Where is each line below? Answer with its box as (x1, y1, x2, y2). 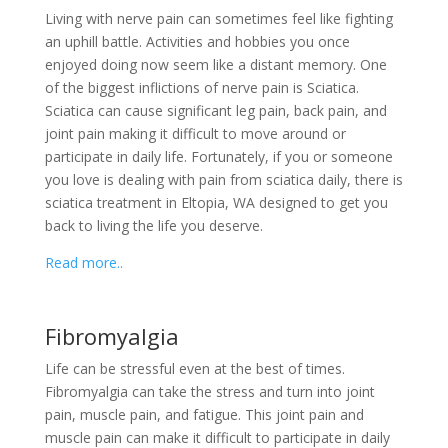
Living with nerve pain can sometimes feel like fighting (44, 8, 393, 28)
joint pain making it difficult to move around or (44, 123, 346, 143)
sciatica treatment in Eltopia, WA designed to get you (44, 192, 388, 212)
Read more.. (44, 252, 123, 272)
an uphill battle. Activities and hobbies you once (44, 31, 350, 51)
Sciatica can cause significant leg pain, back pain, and (44, 100, 387, 120)
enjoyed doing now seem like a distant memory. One (44, 54, 387, 74)
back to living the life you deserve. (44, 215, 263, 235)
